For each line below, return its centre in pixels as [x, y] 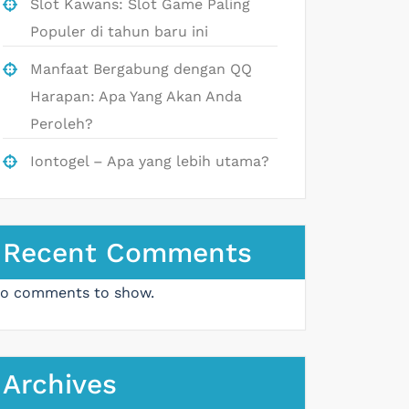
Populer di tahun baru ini [119, 31]
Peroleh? [62, 123]
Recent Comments [127, 252]
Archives [60, 383]
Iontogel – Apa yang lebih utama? [150, 161]
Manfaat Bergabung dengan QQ [141, 68]
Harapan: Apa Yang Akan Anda [136, 96]
